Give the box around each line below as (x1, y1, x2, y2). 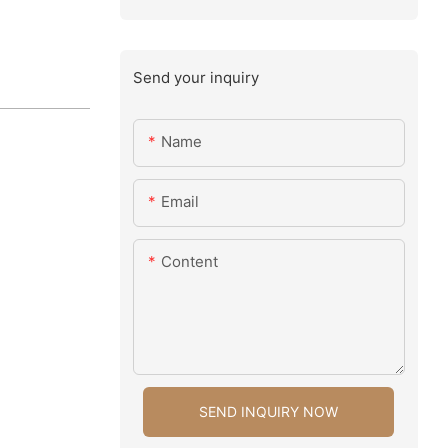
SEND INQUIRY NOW (199, 403, 339, 421)
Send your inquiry (132, 67, 259, 87)
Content (160, 252, 218, 272)
